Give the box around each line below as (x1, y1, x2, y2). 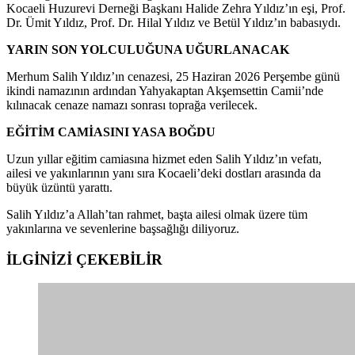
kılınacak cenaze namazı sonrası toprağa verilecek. (6, 97, 258, 112)
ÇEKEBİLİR (76, 250, 162, 268)
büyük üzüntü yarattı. (6, 180, 113, 194)
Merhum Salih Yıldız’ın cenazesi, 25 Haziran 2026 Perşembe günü (6, 69, 340, 83)
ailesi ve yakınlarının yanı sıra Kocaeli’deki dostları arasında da (6, 166, 321, 180)
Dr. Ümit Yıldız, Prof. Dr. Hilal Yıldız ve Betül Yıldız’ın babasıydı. (6, 15, 341, 29)
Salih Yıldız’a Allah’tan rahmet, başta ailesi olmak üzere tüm (6, 207, 307, 221)
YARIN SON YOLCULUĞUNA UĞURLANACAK (6, 42, 289, 56)
